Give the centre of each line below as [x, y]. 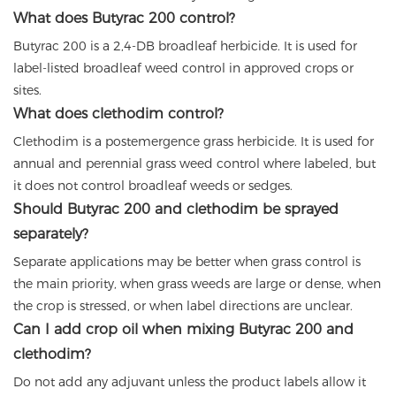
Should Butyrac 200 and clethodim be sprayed [176, 209]
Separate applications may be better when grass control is [187, 262]
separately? [51, 234]
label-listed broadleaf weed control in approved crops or [183, 69]
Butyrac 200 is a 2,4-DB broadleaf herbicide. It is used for [185, 46]
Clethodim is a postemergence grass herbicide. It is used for [194, 142]
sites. [27, 91]
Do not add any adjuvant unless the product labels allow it [190, 382]
